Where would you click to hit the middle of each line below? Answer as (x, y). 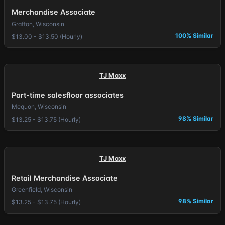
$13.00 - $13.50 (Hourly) (47, 36)
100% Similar (195, 35)
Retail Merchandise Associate (64, 178)
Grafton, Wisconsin (38, 24)
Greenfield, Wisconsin (42, 190)
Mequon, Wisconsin (39, 107)
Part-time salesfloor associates (67, 95)
